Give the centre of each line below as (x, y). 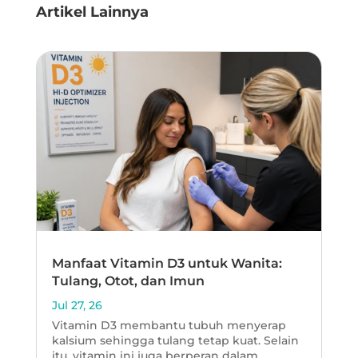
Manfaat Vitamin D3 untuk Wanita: (167, 263)
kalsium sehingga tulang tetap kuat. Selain (175, 340)
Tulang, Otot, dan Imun (128, 280)
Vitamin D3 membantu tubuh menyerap (169, 325)
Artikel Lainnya (92, 12)
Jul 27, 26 (77, 305)
